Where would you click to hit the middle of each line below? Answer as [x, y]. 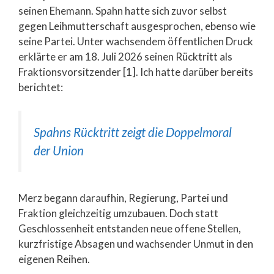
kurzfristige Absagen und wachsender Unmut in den [136, 244]
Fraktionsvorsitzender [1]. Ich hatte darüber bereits [136, 72]
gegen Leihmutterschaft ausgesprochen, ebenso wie [137, 26]
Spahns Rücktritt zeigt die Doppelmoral [133, 132]
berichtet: [41, 87]
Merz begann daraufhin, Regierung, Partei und [123, 198]
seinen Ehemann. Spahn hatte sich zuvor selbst [123, 11]
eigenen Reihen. [54, 259]
